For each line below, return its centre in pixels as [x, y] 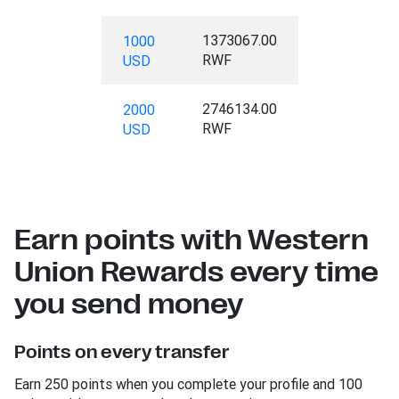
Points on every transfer [122, 352]
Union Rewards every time [196, 272]
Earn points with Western [191, 240]
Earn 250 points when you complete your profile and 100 [188, 384]
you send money [129, 304]
